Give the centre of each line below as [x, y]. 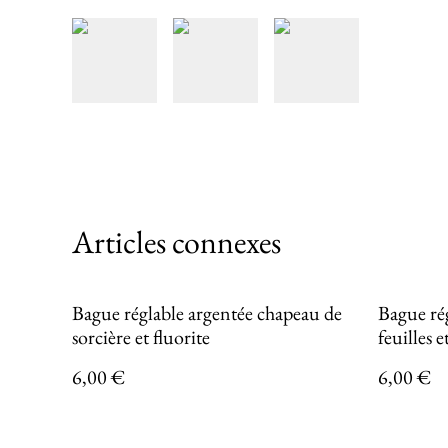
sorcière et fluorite [141, 337]
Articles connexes [176, 242]
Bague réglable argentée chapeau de [207, 313]
